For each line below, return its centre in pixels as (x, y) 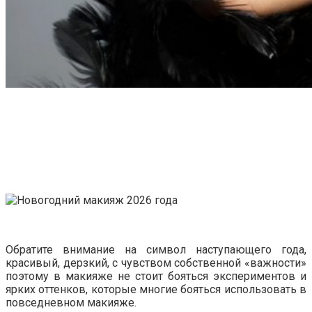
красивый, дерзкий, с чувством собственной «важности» (156, 263)
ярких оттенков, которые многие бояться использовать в (156, 289)
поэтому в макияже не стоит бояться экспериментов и (156, 276)
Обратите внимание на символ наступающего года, (156, 249)
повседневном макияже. (71, 302)
